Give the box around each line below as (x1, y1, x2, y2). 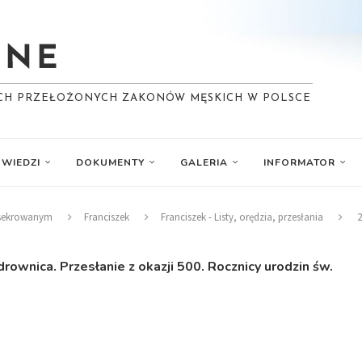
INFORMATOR (263, 156, 335, 169)
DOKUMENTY (76, 156, 145, 169)
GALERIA (180, 156, 228, 169)
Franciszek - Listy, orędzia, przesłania (161, 210, 323, 224)
